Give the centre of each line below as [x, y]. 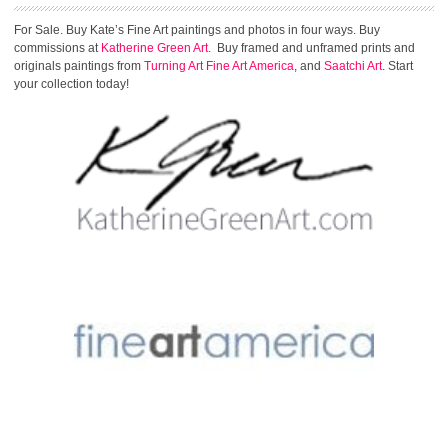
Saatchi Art [353, 65]
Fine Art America [250, 65]
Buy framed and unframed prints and [313, 47]
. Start [397, 65]
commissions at [57, 47]
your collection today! [71, 83]
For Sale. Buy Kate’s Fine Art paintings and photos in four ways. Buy [197, 29]
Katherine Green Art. [156, 47]
